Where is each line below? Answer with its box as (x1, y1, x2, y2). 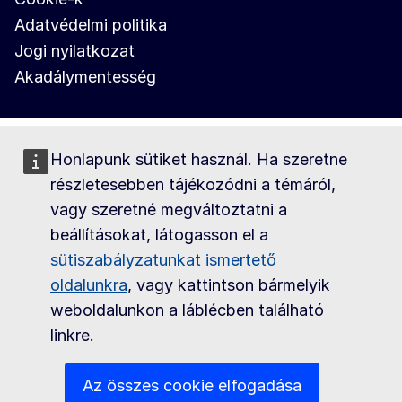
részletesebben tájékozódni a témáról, (50, 175, 336, 194)
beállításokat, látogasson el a (50, 225, 268, 244)
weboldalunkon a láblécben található (50, 301, 324, 319)
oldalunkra (50, 275, 127, 294)
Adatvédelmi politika (14, 14, 167, 34)
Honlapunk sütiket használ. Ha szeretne (50, 150, 347, 169)
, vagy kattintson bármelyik (127, 275, 330, 294)
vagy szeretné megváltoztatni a (50, 200, 287, 219)
